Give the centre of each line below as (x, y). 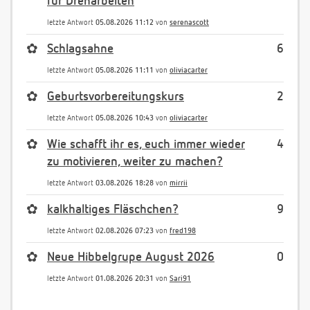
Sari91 (180, 279)
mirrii (179, 183)
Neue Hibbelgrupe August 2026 (131, 258)
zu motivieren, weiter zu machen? (135, 162)
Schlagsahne (80, 49)
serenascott (189, 23)
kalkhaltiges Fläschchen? (113, 210)
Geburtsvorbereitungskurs (116, 97)
